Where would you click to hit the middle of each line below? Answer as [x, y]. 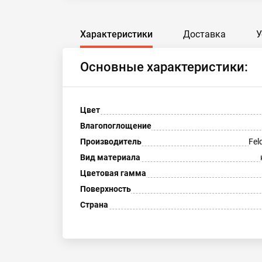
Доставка [204, 34]
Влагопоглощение [116, 126]
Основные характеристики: [164, 67]
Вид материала [110, 157]
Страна [94, 205]
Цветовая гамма [113, 173]
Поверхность [106, 189]
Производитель [111, 142]
